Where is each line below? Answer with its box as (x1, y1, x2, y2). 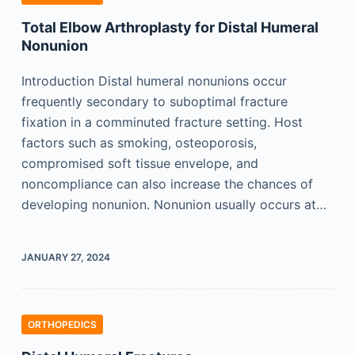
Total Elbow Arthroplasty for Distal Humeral (21, 19, 319, 36)
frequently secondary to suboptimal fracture (21, 94, 288, 109)
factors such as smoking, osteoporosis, (21, 135, 257, 151)
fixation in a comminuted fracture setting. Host (21, 114, 303, 130)
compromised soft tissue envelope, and (21, 155, 258, 171)
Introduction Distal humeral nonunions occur (21, 73, 287, 89)
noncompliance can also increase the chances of (21, 176, 313, 192)
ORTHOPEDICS (27, 319, 97, 330)
